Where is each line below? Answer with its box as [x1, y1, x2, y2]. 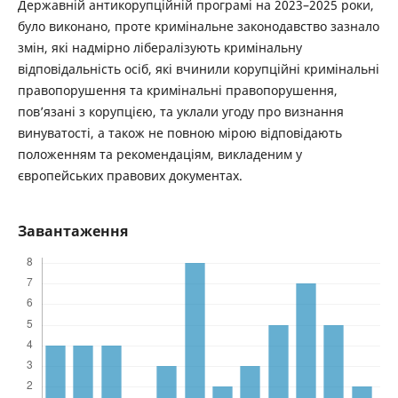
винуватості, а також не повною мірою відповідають [17, 124, 342, 142]
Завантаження [17, 221, 128, 242]
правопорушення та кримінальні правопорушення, [17, 82, 338, 99]
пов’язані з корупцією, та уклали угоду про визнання [17, 103, 344, 121]
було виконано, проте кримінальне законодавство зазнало [17, 18, 379, 36]
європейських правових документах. [17, 167, 243, 185]
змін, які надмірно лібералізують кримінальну [17, 39, 302, 57]
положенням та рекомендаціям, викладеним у [17, 146, 302, 163]
